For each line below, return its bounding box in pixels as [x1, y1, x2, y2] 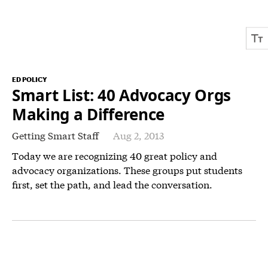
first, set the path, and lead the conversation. [12, 177, 212, 191]
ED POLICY [12, 75, 47, 84]
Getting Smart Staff [12, 128, 99, 142]
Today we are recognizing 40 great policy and [12, 148, 217, 163]
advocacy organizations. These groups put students [12, 163, 242, 177]
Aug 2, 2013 [113, 128, 164, 142]
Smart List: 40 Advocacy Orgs [12, 84, 232, 106]
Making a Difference [12, 103, 165, 126]
